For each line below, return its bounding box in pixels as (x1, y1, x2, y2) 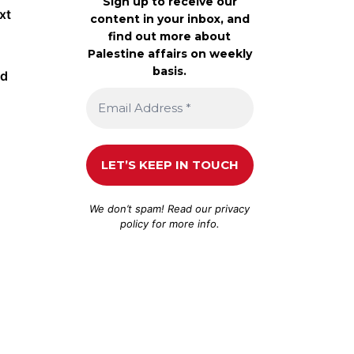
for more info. (148, 217, 220, 230)
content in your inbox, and (89, 11, 250, 26)
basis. (153, 63, 187, 78)
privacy (215, 201, 250, 215)
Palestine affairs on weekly (87, 46, 252, 61)
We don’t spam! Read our (89, 201, 216, 215)
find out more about (108, 28, 232, 43)
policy (119, 217, 149, 230)
